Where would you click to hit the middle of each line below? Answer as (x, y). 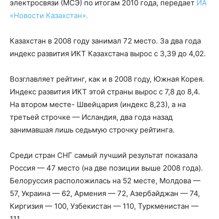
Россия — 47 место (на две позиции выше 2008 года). (106, 168)
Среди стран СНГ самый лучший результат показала (104, 155)
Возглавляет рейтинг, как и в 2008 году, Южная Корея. (107, 79)
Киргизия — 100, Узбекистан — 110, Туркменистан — (104, 206)
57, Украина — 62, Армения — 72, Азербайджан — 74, (105, 193)
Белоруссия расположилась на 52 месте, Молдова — (105, 181)
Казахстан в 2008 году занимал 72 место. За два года (105, 41)
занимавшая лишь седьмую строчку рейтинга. (92, 130)
